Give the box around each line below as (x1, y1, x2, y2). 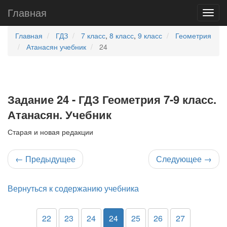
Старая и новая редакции (8, 127, 93, 137)
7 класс (81, 30, 105, 41)
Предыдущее (23, 153, 75, 165)
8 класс (109, 30, 134, 41)
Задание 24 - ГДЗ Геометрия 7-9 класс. (8, 91, 216, 107)
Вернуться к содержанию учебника (8, 182, 139, 194)
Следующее (156, 153, 204, 165)
